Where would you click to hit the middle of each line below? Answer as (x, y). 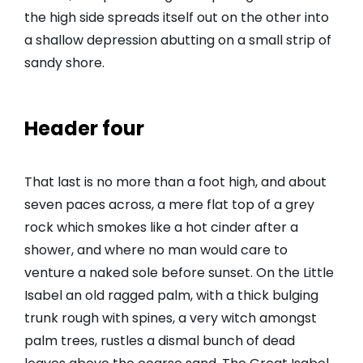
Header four (84, 129)
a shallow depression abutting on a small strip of (178, 41)
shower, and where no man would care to (156, 250)
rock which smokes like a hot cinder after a (161, 228)
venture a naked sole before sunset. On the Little (179, 273)
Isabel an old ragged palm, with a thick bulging (171, 296)
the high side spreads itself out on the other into (177, 18)
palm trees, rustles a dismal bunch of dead (160, 341)
